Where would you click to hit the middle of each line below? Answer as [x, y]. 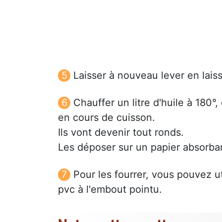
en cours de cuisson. [107, 117]
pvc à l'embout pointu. [110, 189]
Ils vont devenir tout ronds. [121, 132]
